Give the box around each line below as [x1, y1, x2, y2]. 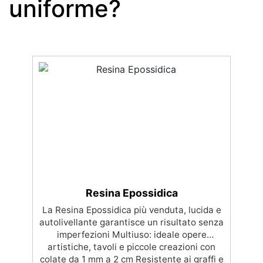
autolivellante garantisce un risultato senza [39, 216, 224, 228]
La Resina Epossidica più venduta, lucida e [42, 204, 221, 215]
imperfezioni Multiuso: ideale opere [56, 228, 207, 240]
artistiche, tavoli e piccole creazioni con [48, 241, 215, 252]
